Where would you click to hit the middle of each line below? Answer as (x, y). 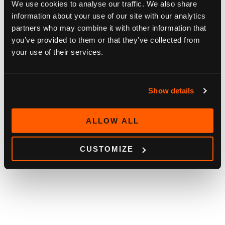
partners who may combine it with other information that (109, 28)
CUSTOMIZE (107, 149)
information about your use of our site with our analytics (109, 16)
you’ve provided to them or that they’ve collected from (106, 40)
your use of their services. (58, 52)
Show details (171, 90)
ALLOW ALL (113, 121)
